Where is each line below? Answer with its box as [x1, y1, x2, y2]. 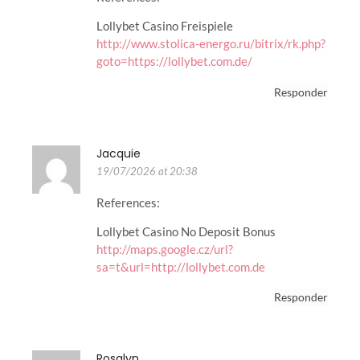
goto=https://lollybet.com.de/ [96, 54, 252, 69]
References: [96, 194, 160, 210]
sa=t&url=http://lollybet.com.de [96, 259, 265, 274]
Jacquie [96, 145, 141, 162]
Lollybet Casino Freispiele [96, 18, 233, 34]
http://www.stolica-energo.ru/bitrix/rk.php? [96, 36, 325, 51]
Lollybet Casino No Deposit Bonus [96, 223, 276, 239]
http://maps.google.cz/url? [96, 241, 233, 256]
